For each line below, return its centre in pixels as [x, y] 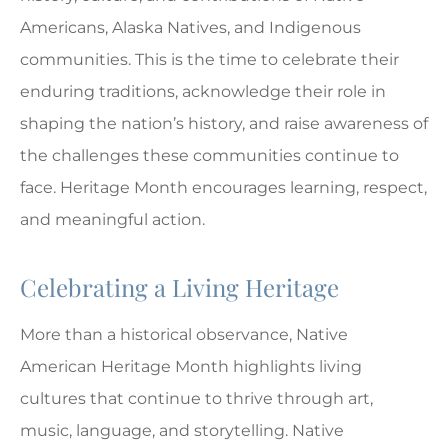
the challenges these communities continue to [209, 156]
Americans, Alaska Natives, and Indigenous [190, 28]
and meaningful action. [114, 220]
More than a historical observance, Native [184, 335]
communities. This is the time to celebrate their [209, 60]
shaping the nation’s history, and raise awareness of [224, 124]
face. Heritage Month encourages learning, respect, [223, 188]
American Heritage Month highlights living [191, 367]
